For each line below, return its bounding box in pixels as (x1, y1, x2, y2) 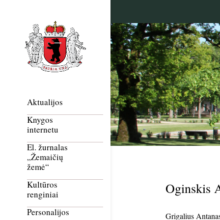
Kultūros (27, 179, 57, 191)
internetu (27, 124, 58, 136)
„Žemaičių (27, 151, 63, 163)
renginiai (27, 189, 58, 200)
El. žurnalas (27, 141, 68, 153)
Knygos (27, 114, 53, 126)
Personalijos (27, 206, 69, 218)
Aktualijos (27, 96, 63, 108)
